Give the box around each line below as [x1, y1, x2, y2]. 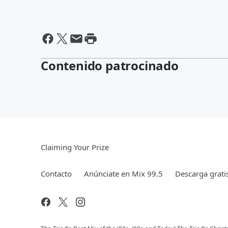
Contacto [41, 168, 72, 179]
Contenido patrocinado [41, 57, 179, 74]
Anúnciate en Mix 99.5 [84, 168, 163, 179]
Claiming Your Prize [41, 142, 109, 152]
